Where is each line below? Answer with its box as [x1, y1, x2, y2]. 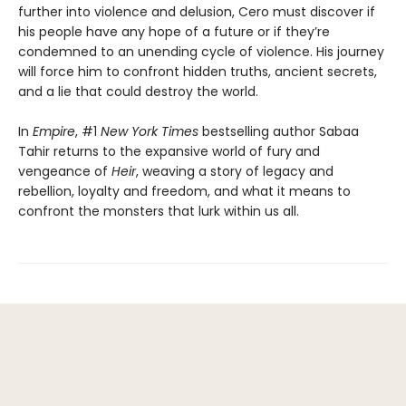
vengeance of [18, 162, 111, 181]
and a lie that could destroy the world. [18, 82, 258, 101]
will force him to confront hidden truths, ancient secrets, [18, 63, 377, 82]
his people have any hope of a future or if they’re [18, 23, 330, 42]
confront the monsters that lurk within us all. [18, 202, 299, 221]
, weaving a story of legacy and [136, 162, 333, 181]
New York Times [101, 122, 198, 141]
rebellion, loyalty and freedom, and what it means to [18, 182, 351, 201]
